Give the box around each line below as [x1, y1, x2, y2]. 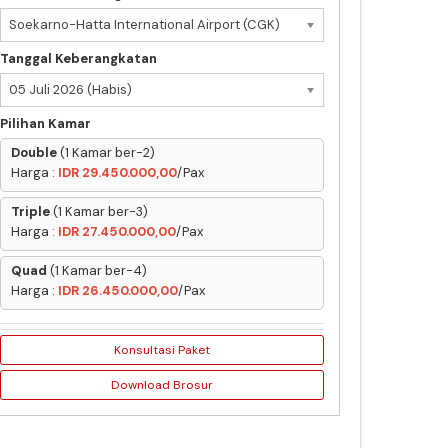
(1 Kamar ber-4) [47, 262, 147, 279]
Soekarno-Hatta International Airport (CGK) [9, 16, 280, 33]
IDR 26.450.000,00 [58, 282, 178, 299]
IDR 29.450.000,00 [58, 164, 177, 181]
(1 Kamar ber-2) [57, 144, 155, 161]
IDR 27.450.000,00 [58, 223, 176, 240]
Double [11, 144, 57, 161]
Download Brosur [111, 377, 213, 393]
